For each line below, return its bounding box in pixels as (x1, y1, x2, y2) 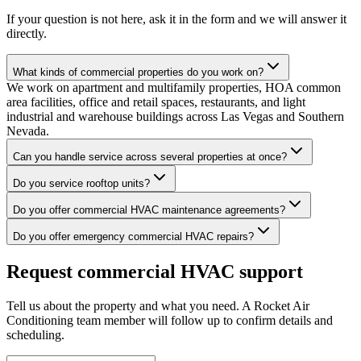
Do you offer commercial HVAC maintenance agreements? (13, 203, 285, 216)
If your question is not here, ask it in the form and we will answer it (6, 11, 346, 26)
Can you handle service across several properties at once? (13, 150, 287, 163)
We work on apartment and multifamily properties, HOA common (6, 80, 341, 94)
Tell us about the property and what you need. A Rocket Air (6, 298, 309, 313)
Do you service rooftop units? (13, 176, 150, 189)
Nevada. (6, 123, 49, 138)
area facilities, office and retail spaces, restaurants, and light (6, 94, 305, 109)
